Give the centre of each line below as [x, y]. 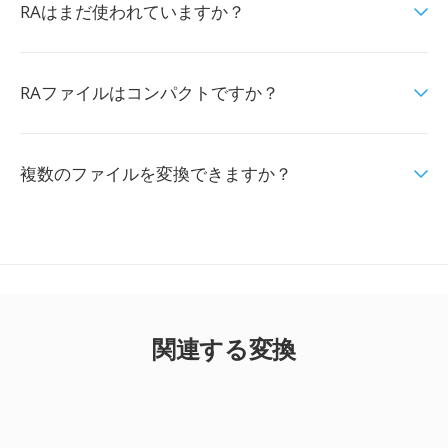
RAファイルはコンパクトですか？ [149, 92]
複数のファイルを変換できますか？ [156, 173]
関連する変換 [224, 348]
